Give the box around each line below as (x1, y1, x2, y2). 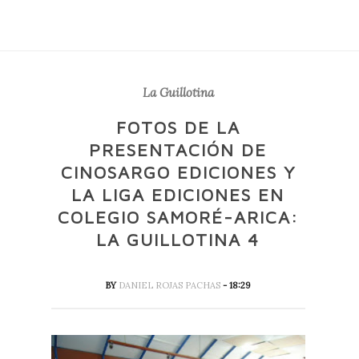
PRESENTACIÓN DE (89, 139, 268, 160)
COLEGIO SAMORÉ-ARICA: (57, 207, 299, 228)
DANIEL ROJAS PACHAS (119, 280, 224, 291)
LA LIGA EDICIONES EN (71, 184, 285, 205)
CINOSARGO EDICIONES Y (60, 162, 296, 183)
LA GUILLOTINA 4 (96, 229, 260, 250)
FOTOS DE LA (115, 117, 240, 138)
